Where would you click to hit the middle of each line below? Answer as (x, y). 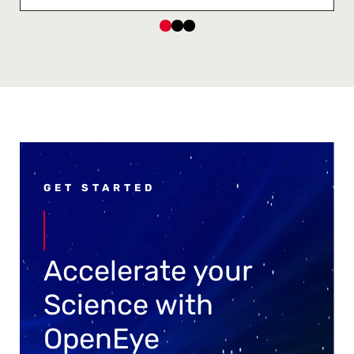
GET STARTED (100, 187)
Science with (128, 304)
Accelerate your (148, 270)
